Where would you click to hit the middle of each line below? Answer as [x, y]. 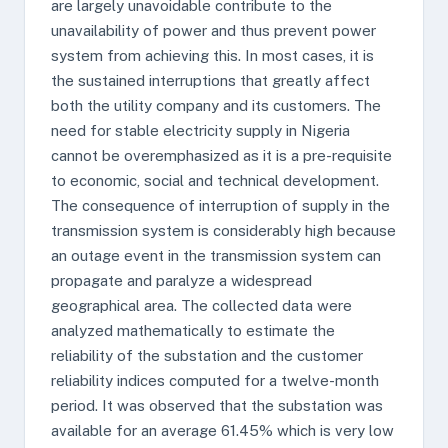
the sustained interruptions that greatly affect [210, 80]
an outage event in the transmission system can [216, 255]
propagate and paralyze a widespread [181, 280]
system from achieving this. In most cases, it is [212, 55]
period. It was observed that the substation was [217, 405]
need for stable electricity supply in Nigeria [200, 130]
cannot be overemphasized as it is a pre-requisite [221, 155]
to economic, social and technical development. [215, 180]
